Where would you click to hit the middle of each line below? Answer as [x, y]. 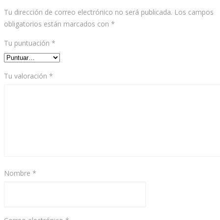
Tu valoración [27, 76]
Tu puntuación [28, 43]
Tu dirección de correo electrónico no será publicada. [88, 12]
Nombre [18, 173]
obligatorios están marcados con [57, 24]
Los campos [194, 12]
